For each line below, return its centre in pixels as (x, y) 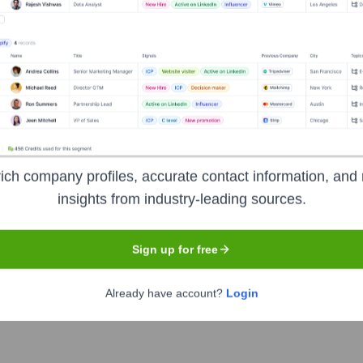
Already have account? (165, 293)
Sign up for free (175, 249)
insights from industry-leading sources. (181, 199)
